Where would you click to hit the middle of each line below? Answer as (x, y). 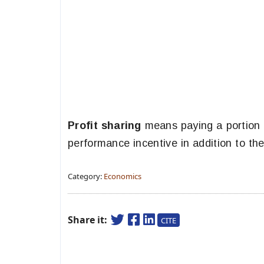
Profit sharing (106, 126)
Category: (86, 176)
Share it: (89, 220)
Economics (123, 176)
